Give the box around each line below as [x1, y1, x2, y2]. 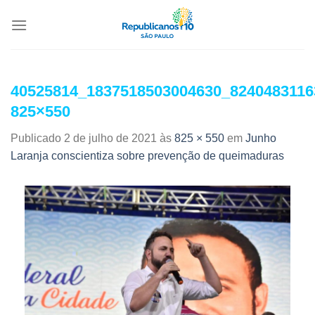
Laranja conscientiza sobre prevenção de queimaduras [11, 150, 284, 162]
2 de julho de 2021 [64, 132, 157, 145]
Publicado [11, 132, 64, 145]
